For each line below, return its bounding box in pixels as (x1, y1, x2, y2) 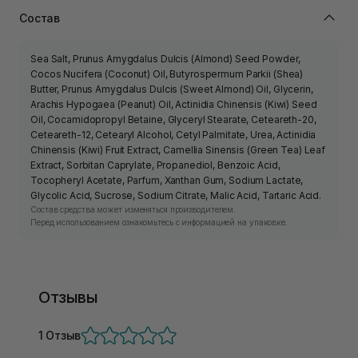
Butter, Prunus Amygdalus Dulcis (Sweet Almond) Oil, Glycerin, (30, 83, 313, 96)
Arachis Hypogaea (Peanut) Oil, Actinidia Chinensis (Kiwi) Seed (30, 98, 317, 111)
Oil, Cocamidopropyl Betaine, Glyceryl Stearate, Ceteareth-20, (30, 113, 316, 126)
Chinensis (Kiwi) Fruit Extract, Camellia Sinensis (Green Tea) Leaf (30, 144, 326, 157)
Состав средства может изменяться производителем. (30, 205, 237, 215)
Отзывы (38, 288, 98, 308)
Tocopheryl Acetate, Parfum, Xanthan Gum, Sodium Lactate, (30, 174, 304, 187)
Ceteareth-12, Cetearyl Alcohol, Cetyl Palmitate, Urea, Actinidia (30, 129, 316, 141)
